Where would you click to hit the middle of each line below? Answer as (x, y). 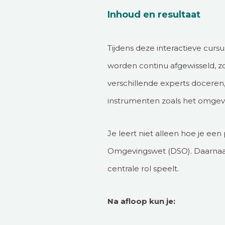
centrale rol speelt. (143, 168)
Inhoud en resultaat (154, 15)
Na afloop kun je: (141, 201)
